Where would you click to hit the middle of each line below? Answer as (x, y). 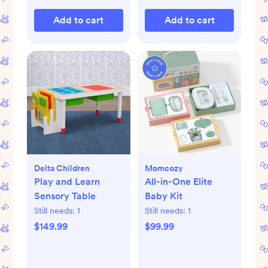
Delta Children (62, 168)
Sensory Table (65, 196)
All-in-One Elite (179, 181)
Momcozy (164, 168)
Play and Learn (67, 181)
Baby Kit (164, 196)
